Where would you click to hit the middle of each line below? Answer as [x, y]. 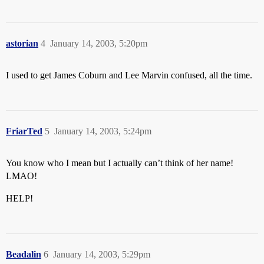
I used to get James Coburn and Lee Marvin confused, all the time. [129, 75]
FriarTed [24, 131]
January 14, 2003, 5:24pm [103, 131]
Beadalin [24, 254]
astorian [22, 43]
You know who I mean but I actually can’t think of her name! [120, 163]
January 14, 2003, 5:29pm [102, 254]
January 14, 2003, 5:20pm [99, 43]
